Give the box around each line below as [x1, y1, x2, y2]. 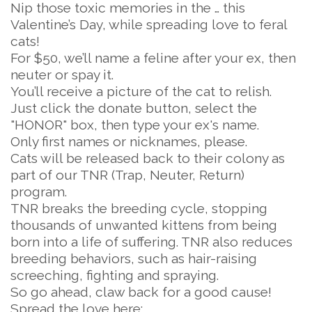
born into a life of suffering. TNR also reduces [10, 234, 292, 249]
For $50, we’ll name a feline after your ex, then [10, 50, 296, 65]
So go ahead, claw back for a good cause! [10, 284, 272, 299]
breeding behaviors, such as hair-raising [10, 251, 257, 266]
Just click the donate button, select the [10, 100, 257, 116]
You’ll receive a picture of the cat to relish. [10, 84, 272, 99]
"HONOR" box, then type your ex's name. [10, 117, 259, 132]
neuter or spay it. [10, 67, 114, 82]
